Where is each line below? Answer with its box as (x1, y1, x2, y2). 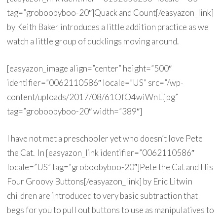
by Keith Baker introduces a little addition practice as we (6, 22, 209, 32)
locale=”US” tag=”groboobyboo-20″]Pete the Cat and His (6, 162, 213, 172)
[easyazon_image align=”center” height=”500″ (6, 63, 172, 74)
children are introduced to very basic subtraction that (6, 190, 198, 201)
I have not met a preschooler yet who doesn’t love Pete (6, 133, 203, 144)
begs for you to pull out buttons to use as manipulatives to (6, 205, 214, 215)
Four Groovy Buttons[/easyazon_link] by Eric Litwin (6, 176, 192, 186)
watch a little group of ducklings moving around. (6, 36, 179, 46)
